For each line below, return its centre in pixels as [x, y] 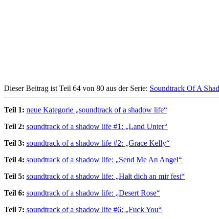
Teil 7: [14, 209]
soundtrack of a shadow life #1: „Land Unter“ [97, 126]
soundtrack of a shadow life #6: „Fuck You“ [94, 209]
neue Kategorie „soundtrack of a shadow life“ [97, 109]
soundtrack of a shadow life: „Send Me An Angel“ [104, 159]
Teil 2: [14, 126]
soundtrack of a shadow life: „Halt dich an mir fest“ [106, 176]
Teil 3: [14, 143]
